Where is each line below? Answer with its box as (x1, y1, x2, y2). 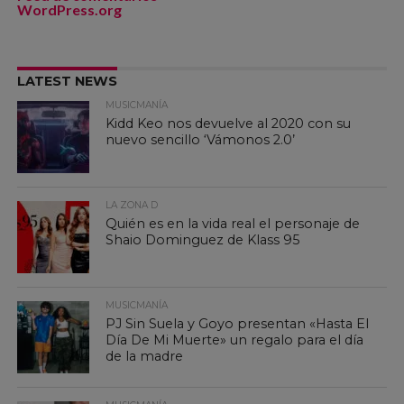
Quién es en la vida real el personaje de (106, 216, 361, 232)
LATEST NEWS (16, 73, 117, 89)
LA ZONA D (106, 199, 159, 211)
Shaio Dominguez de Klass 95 (106, 232, 300, 248)
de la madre (106, 348, 184, 364)
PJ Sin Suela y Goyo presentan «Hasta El (106, 316, 370, 332)
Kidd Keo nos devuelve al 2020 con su (106, 115, 352, 132)
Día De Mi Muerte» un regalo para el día (106, 332, 364, 348)
